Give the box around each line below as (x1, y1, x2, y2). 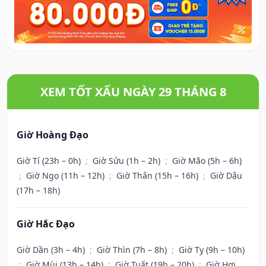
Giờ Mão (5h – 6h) (172, 155, 242, 167)
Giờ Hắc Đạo (17, 217, 75, 231)
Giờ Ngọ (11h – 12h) (26, 170, 107, 182)
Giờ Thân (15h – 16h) (116, 170, 201, 182)
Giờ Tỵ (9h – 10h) (179, 244, 245, 256)
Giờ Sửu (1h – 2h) (93, 155, 163, 167)
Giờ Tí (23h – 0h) (17, 155, 83, 167)
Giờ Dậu (210, 170, 242, 182)
